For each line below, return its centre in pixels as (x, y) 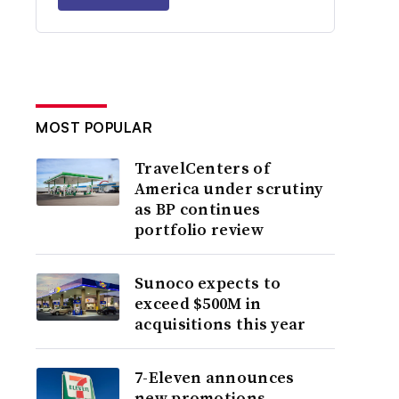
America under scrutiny (229, 188)
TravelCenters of (202, 168)
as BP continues (198, 209)
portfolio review (199, 229)
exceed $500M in (198, 303)
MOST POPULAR (94, 127)
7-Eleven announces (215, 377)
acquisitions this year (220, 324)
